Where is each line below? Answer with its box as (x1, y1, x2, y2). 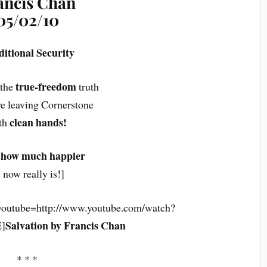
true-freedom (15, 78, 77, 94)
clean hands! (9, 114, 67, 130)
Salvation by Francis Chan (5, 218, 126, 234)
